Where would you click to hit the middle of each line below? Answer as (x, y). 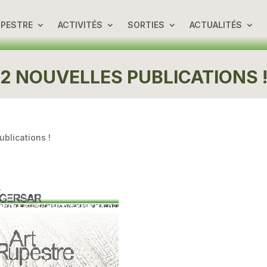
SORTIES (146, 24)
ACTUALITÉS (215, 24)
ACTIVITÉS (80, 24)
